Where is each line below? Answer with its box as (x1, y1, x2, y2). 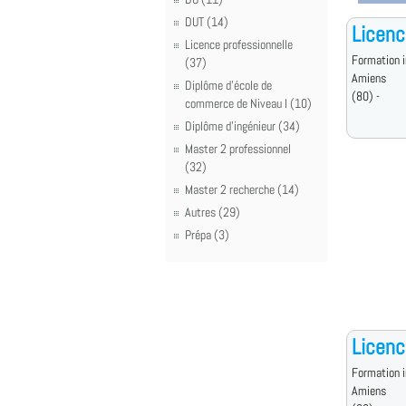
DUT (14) (185, 14, 228, 30)
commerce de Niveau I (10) (185, 95, 312, 111)
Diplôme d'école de (185, 77, 272, 93)
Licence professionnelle (185, 36, 293, 53)
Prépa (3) (185, 227, 229, 243)
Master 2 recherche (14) (185, 181, 299, 198)
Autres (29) (185, 204, 240, 220)
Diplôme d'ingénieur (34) (185, 118, 300, 134)
